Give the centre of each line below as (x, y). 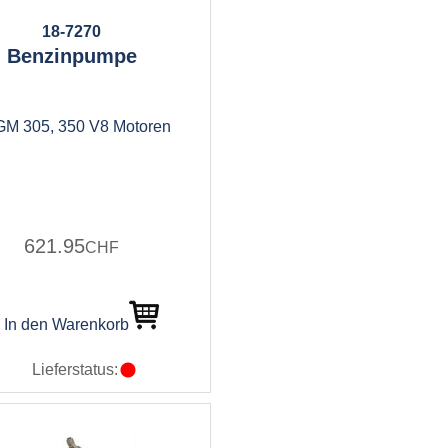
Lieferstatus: (75, 369)
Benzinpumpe (71, 56)
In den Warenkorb (66, 324)
